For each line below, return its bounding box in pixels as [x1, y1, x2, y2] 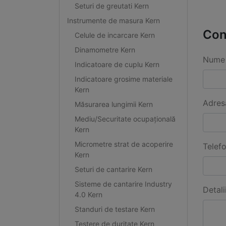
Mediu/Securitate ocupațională [74, 114, 176, 123]
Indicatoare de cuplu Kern [74, 60, 159, 69]
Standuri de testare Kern [74, 204, 155, 213]
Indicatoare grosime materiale [74, 74, 173, 83]
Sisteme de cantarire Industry [74, 179, 172, 188]
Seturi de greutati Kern [74, 1, 149, 10]
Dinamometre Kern [74, 45, 135, 54]
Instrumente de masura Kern [67, 16, 160, 25]
